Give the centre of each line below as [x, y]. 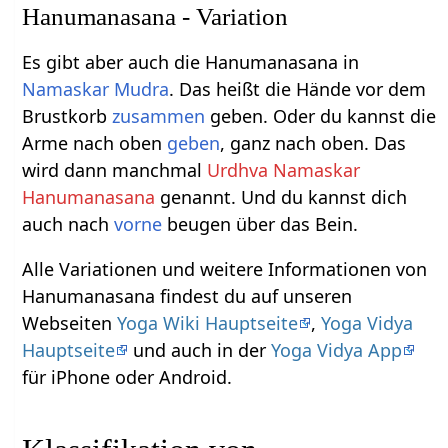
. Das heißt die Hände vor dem [298, 89]
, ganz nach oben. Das [313, 143]
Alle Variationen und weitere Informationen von [225, 269]
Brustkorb [67, 116]
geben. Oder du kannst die [321, 116]
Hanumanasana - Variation [155, 17]
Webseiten [70, 323]
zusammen [159, 116]
